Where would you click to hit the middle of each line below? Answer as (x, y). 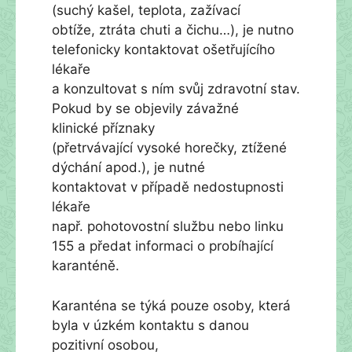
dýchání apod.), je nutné (128, 167)
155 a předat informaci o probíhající (163, 246)
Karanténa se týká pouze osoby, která (171, 305)
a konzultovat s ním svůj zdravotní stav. (176, 89)
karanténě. (86, 266)
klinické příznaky (103, 128)
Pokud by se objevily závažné (145, 108)
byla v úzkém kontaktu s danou (150, 325)
